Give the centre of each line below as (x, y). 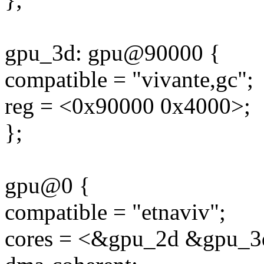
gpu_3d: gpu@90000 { (113, 53)
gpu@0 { (47, 186)
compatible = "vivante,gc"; (129, 80)
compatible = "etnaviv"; (115, 212)
